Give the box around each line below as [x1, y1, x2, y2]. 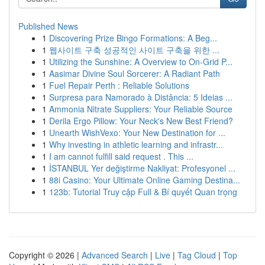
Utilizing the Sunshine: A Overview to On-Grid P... [49, 56, 232, 67]
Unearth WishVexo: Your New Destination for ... [49, 127, 225, 138]
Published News [18, 20, 78, 32]
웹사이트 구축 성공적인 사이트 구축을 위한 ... [49, 44, 219, 56]
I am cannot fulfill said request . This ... [49, 150, 193, 162]
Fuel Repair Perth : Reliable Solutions [49, 79, 189, 91]
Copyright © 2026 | [9, 249, 82, 261]
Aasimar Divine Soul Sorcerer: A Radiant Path [49, 67, 220, 79]
